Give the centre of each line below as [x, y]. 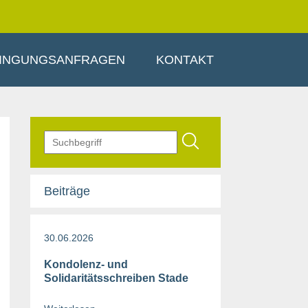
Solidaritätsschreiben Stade [116, 278]
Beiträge [67, 191]
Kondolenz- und [86, 264]
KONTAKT [185, 60]
